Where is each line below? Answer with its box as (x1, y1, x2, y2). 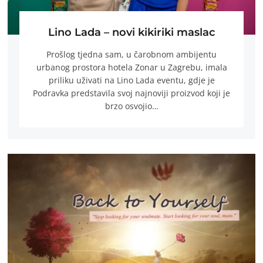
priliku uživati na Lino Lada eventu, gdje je (48, 75, 215, 86)
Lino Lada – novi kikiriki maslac (48, 25, 215, 39)
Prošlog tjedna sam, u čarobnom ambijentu (46, 49, 217, 60)
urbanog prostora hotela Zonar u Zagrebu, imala (36, 62, 227, 73)
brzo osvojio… (104, 100, 159, 112)
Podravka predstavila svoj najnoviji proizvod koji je (33, 87, 230, 99)
